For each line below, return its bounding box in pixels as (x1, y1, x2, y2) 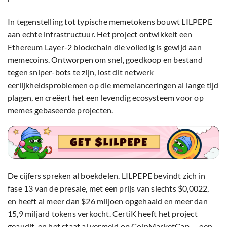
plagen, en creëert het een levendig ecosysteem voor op (8, 93, 204, 103)
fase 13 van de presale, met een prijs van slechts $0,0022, (8, 183, 209, 194)
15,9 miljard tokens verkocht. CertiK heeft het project (8, 209, 198, 219)
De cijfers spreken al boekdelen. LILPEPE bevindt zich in (8, 171, 206, 181)
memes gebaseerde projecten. (8, 105, 113, 116)
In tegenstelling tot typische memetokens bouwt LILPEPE (8, 17, 212, 27)
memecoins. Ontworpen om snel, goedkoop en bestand (8, 55, 203, 65)
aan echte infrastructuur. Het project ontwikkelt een (8, 29, 193, 40)
